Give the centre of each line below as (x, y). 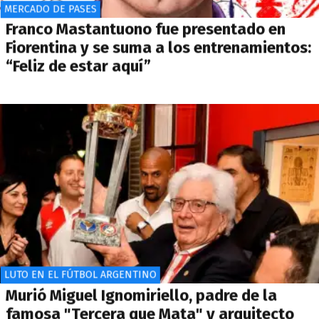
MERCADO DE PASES (50, 9)
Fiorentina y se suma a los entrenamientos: (158, 48)
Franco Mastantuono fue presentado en (146, 29)
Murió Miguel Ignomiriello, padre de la (141, 296)
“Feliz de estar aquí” (78, 66)
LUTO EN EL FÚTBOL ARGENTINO (80, 275)
